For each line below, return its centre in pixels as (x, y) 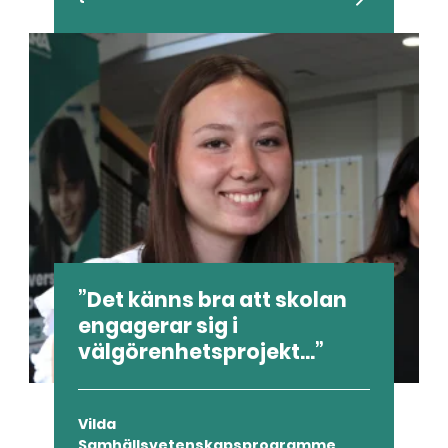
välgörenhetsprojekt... (197, 351)
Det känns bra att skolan (217, 299)
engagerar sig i (158, 325)
